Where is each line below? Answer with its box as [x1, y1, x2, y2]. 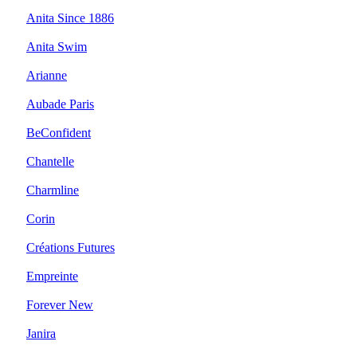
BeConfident [26, 126, 91, 139]
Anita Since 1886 [26, 11, 114, 25]
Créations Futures [26, 241, 115, 254]
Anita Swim [26, 40, 87, 53]
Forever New [26, 298, 93, 312]
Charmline [26, 183, 79, 197]
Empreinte [26, 269, 78, 283]
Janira [26, 327, 56, 340]
